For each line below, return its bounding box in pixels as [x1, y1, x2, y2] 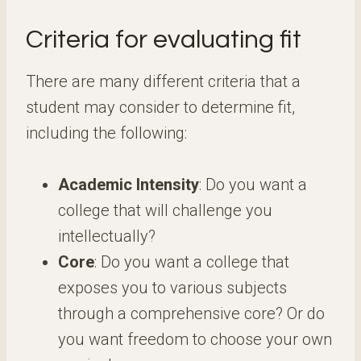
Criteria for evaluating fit [26, 27, 301, 53]
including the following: [26, 123, 187, 143]
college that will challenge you [58, 201, 272, 220]
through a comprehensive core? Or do [58, 304, 325, 323]
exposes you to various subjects [58, 278, 287, 297]
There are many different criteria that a [26, 72, 301, 91]
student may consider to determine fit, [26, 98, 295, 117]
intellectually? [58, 226, 156, 246]
